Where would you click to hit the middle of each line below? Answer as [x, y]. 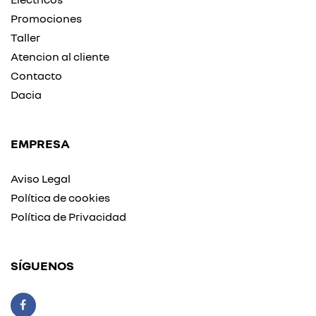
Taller [25, 38]
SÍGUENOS [42, 266]
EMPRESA [40, 144]
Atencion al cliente [60, 57]
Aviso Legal [41, 179]
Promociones [46, 19]
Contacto [36, 76]
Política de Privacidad [68, 217]
